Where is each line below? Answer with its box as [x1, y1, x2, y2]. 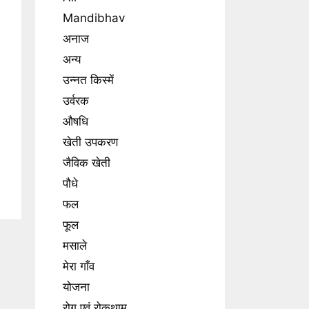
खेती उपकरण [63, 135, 118, 149]
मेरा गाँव [63, 259, 94, 273]
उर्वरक [63, 94, 89, 108]
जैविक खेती [63, 156, 110, 170]
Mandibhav [63, 11, 125, 25]
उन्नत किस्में [63, 73, 114, 87]
